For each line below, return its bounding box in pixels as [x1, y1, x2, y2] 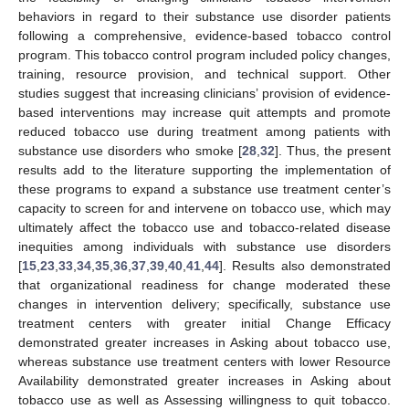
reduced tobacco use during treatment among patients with [18, 124, 391, 140]
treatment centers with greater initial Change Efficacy [18, 316, 391, 331]
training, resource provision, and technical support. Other [18, 67, 391, 82]
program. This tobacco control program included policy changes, [18, 47, 391, 63]
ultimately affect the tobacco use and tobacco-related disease [18, 220, 391, 236]
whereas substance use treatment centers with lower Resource [18, 354, 391, 370]
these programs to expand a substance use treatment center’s [18, 182, 391, 197]
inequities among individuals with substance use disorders [18, 239, 391, 255]
